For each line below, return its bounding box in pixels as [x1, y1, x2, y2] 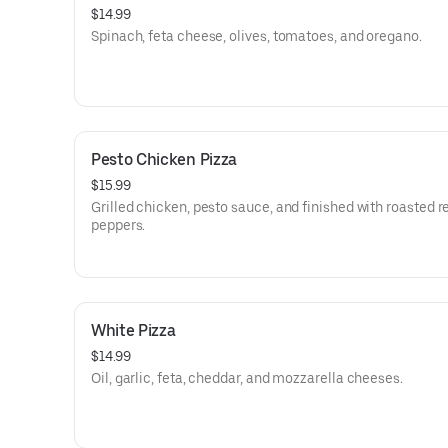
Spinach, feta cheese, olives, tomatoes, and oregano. [91, 28, 422, 44]
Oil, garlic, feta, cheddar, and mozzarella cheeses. [91, 370, 403, 386]
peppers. [91, 217, 146, 233]
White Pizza [91, 321, 176, 340]
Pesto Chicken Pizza [91, 150, 237, 169]
